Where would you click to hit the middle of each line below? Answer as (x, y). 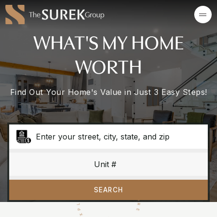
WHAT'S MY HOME (108, 41)
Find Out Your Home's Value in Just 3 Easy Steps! (108, 92)
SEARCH (108, 190)
